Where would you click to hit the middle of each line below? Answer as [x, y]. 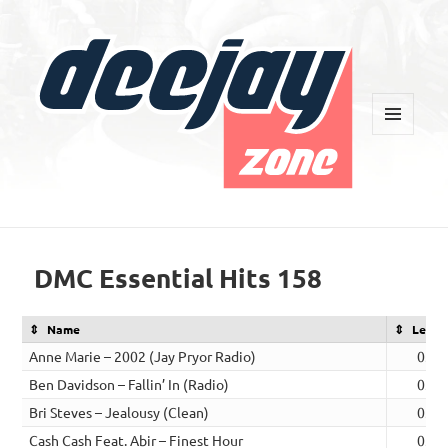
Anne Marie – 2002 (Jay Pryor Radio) [143, 355]
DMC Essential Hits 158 [178, 277]
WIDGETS [400, 176]
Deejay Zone [102, 206]
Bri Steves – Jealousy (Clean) [119, 411]
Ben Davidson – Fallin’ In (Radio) [129, 383]
